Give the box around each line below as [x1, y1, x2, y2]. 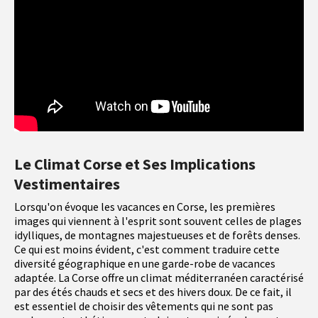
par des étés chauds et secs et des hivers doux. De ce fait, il [14, 285, 292, 300]
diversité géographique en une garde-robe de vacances [14, 256, 275, 271]
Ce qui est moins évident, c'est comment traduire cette [14, 242, 280, 257]
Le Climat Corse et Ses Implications [14, 154, 256, 175]
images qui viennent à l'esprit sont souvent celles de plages [14, 214, 302, 229]
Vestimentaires [14, 174, 120, 194]
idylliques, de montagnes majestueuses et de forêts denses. [14, 228, 300, 243]
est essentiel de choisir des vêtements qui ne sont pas [14, 299, 273, 314]
